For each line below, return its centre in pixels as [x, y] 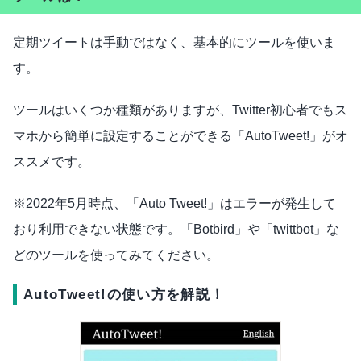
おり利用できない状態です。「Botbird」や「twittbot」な [176, 230]
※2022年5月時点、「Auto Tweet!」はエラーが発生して [174, 204]
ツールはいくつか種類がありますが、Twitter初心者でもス [180, 110]
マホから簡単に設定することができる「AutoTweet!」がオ [180, 136]
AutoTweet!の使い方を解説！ [124, 295]
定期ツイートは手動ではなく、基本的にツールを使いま [174, 43]
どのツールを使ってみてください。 [116, 255]
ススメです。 [52, 162]
